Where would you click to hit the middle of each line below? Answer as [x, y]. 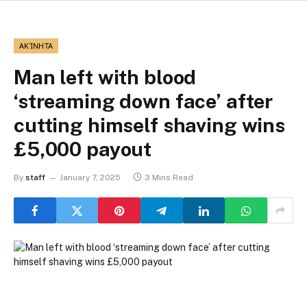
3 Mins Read [169, 178]
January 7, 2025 [90, 178]
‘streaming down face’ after [144, 101]
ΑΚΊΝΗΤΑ [36, 46]
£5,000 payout [83, 149]
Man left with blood [105, 77]
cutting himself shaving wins [149, 125]
